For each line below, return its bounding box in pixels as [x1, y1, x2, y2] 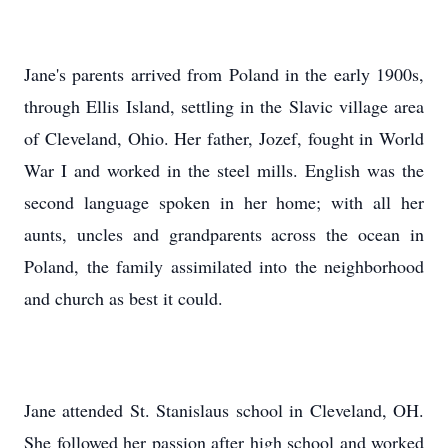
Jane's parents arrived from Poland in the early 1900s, [24, 62, 424, 86]
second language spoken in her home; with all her [24, 190, 424, 214]
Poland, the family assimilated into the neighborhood [24, 254, 424, 278]
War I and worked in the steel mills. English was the [24, 158, 424, 182]
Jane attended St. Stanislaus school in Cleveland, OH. [24, 398, 424, 422]
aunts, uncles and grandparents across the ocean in [24, 222, 424, 246]
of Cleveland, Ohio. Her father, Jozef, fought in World [24, 126, 424, 150]
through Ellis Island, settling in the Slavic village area [24, 94, 424, 118]
